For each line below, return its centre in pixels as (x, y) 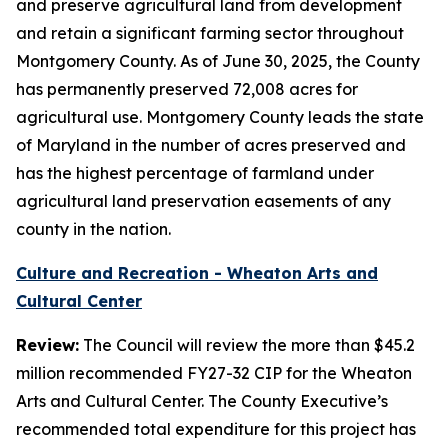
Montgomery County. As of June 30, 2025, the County (218, 61)
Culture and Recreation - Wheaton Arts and (197, 273)
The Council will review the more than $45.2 (247, 345)
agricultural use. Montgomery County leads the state (220, 117)
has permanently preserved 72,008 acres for (187, 89)
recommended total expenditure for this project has (216, 429)
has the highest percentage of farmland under (195, 173)
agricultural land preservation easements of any (203, 201)
